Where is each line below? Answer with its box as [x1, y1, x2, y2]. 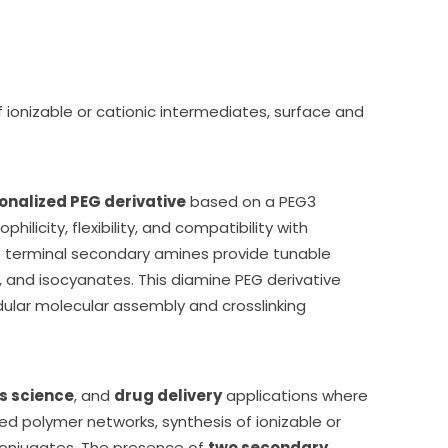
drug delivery [114, 385, 222, 407]
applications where [222, 385, 368, 407]
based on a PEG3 [186, 191, 316, 213]
